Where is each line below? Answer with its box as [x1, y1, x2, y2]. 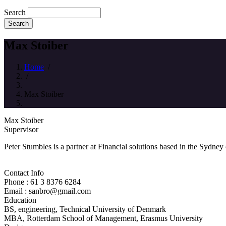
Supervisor [4, 125, 38, 134]
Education [4, 195, 36, 204]
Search [4, 8, 26, 17]
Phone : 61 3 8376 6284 [4, 177, 81, 186]
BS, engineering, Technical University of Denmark [4, 204, 166, 213]
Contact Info [4, 168, 44, 177]
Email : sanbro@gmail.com [4, 186, 91, 195]
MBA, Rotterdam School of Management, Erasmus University [4, 213, 203, 222]
